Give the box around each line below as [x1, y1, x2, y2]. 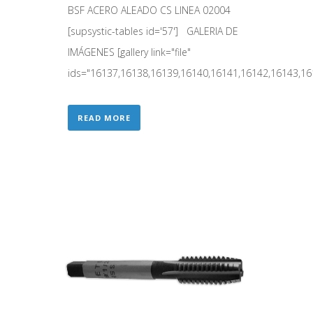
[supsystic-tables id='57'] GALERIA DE [68, 24, 238, 38]
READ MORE [78, 112, 131, 123]
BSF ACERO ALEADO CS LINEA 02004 [68, 3, 242, 17]
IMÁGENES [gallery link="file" [68, 45, 191, 59]
